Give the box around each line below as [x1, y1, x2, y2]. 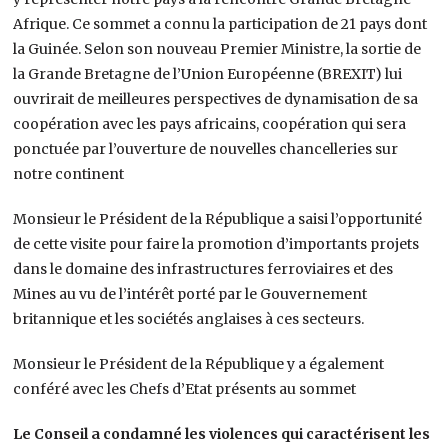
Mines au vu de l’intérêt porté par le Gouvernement [13, 284, 368, 303]
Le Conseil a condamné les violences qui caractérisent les [13, 424, 431, 443]
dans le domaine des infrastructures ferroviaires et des [13, 259, 394, 278]
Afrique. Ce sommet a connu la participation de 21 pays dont [13, 14, 428, 33]
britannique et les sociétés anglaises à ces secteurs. [13, 309, 365, 328]
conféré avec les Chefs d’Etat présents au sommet [13, 379, 357, 398]
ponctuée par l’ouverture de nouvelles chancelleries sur [13, 139, 399, 158]
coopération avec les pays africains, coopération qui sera [13, 114, 407, 133]
